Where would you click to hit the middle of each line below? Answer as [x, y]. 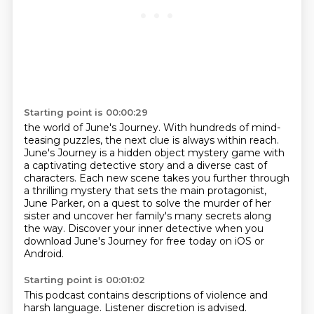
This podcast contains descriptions [108, 295]
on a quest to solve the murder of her [179, 203]
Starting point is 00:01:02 [84, 280]
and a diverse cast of [217, 165]
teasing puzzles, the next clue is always [120, 140]
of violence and [230, 295]
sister [38, 216]
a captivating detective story [95, 165]
